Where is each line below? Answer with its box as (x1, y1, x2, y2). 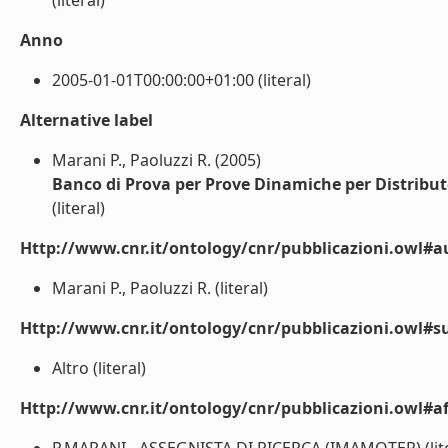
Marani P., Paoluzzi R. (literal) (52, 277, 268, 299)
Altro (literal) (52, 357, 146, 379)
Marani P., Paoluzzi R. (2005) (52, 149, 261, 171)
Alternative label (20, 109, 153, 131)
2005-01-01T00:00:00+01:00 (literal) (52, 69, 311, 91)
